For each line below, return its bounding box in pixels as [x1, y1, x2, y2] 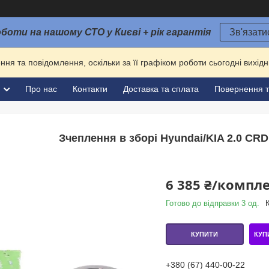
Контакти [73, 84, 107, 94]
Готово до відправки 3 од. [165, 199, 259, 208]
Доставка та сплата [123, 84, 199, 94]
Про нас [25, 84, 57, 94]
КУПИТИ [191, 231, 219, 238]
